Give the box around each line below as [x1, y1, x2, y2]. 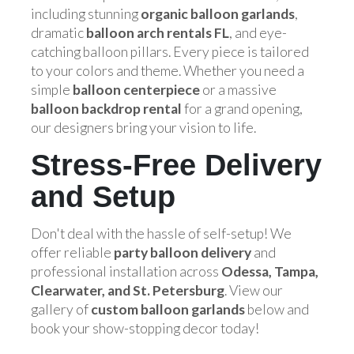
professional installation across [31, 262, 221, 280]
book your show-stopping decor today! [31, 319, 259, 337]
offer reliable [31, 243, 114, 261]
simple [31, 81, 73, 98]
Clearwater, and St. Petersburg [31, 281, 224, 299]
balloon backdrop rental [31, 100, 182, 117]
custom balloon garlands [91, 300, 245, 318]
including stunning [31, 5, 141, 22]
